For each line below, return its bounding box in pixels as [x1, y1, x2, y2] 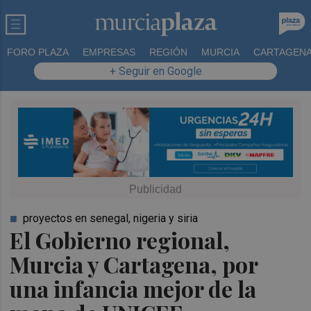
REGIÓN [149, 47, 187, 58]
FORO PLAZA [7, 47, 69, 58]
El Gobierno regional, [10, 224, 230, 255]
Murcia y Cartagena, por [10, 249, 258, 279]
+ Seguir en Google [109, 65, 202, 78]
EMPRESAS [83, 47, 135, 58]
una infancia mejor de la [10, 273, 257, 303]
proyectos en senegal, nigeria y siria [23, 211, 199, 225]
